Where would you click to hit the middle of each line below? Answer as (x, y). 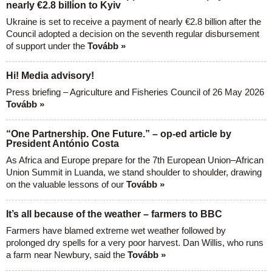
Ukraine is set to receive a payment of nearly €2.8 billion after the (134, 22)
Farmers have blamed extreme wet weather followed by (116, 230)
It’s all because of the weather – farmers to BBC (114, 214)
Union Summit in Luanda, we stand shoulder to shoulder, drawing (134, 172)
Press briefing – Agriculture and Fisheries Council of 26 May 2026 (135, 92)
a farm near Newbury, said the (67, 255)
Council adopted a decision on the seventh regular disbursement (133, 34)
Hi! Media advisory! (50, 76)
